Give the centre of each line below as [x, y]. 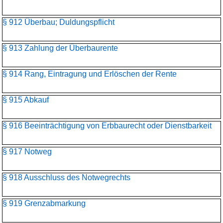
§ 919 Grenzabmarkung [44, 203]
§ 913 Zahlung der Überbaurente [60, 48]
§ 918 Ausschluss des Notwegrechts [66, 177]
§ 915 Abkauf [26, 100]
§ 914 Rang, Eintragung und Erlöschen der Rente [90, 74]
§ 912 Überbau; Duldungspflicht [58, 22]
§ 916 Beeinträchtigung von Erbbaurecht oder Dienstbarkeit [107, 126]
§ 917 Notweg [27, 152]
